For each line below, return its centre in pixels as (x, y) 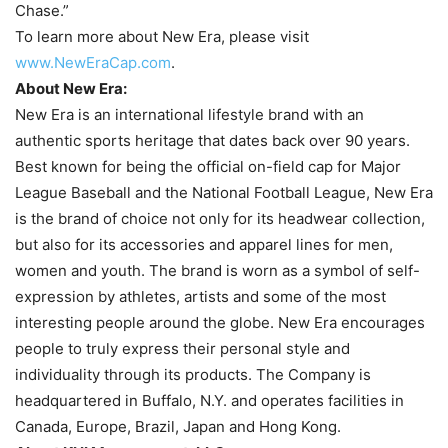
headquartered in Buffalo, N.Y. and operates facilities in (209, 401)
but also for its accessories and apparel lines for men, (204, 245)
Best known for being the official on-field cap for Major (208, 167)
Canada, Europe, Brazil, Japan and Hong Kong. (178, 427)
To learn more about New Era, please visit (162, 37)
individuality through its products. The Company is (193, 375)
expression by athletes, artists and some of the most (200, 297)
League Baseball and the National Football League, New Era (224, 193)
